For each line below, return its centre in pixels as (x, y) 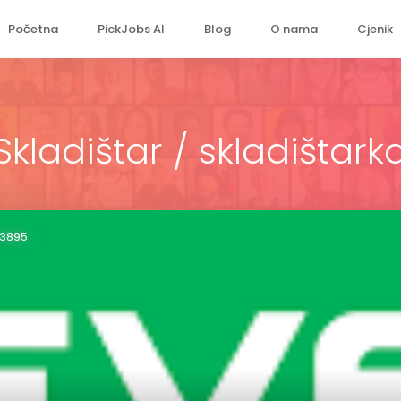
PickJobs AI (131, 29)
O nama (294, 29)
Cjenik (375, 29)
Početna (33, 29)
